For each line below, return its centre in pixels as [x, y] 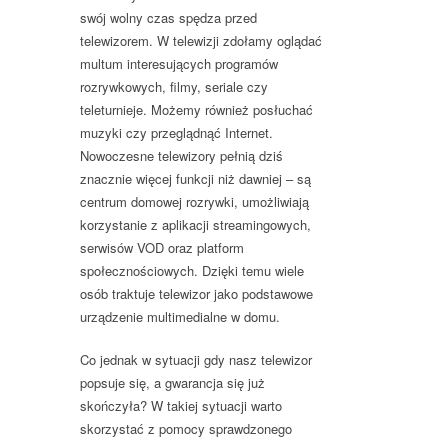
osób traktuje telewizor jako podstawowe [196, 293]
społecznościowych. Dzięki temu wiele [192, 270]
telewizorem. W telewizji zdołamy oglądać [201, 40]
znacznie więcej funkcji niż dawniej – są [195, 178]
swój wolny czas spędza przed [168, 17]
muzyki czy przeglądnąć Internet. [176, 132]
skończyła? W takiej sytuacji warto [181, 405]
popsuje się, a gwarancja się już [172, 382]
